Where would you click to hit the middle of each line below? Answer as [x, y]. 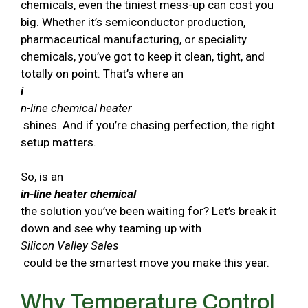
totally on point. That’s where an [102, 73]
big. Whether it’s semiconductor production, [133, 22]
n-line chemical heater [76, 108]
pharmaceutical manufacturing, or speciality [134, 39]
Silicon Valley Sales [70, 245]
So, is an [42, 176]
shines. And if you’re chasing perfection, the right [148, 125]
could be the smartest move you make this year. [145, 262]
